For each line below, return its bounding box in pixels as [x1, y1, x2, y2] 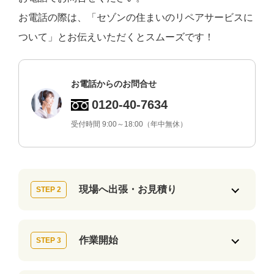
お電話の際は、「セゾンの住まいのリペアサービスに [18, 12, 253, 23]
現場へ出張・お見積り [79, 184, 177, 195]
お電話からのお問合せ [71, 79, 157, 89]
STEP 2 [36, 185, 61, 194]
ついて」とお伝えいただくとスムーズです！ [18, 32, 214, 43]
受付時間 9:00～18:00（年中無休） [71, 120, 187, 129]
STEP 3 [36, 236, 61, 245]
